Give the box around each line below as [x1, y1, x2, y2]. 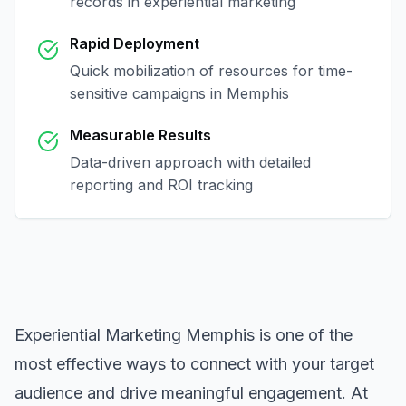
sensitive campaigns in [70, 84, 227, 102]
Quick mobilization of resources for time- [70, 62, 353, 80]
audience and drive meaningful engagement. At [14, 383, 368, 402]
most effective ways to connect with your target [14, 354, 374, 373]
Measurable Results [70, 126, 211, 144]
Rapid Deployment [70, 34, 199, 53]
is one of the [255, 325, 353, 344]
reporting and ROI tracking [70, 176, 253, 194]
